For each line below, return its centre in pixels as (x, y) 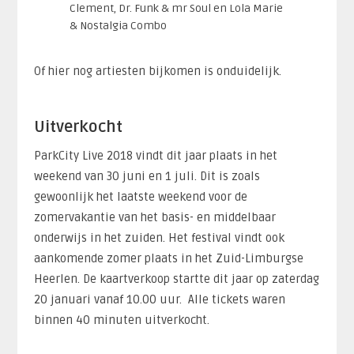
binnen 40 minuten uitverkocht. (121, 320)
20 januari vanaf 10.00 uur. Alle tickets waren (159, 299)
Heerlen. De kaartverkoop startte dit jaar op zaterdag (176, 279)
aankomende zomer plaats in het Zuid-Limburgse (168, 258)
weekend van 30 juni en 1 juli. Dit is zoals (147, 176)
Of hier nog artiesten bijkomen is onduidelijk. (157, 71)
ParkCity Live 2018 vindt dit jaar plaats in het (155, 155)
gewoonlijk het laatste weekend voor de (140, 196)
